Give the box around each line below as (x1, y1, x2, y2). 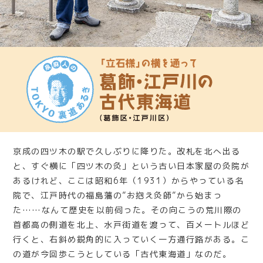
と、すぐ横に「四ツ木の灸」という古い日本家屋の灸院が (13, 160, 250, 172)
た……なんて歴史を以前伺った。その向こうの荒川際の (13, 204, 242, 216)
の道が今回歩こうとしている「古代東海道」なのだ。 (13, 248, 232, 260)
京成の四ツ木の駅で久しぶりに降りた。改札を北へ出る (13, 146, 241, 157)
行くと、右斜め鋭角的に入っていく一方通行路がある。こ (13, 234, 250, 245)
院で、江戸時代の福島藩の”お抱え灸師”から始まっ (13, 190, 222, 201)
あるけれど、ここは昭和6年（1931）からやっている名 (13, 175, 244, 187)
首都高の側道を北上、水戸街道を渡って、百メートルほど (13, 219, 250, 231)
